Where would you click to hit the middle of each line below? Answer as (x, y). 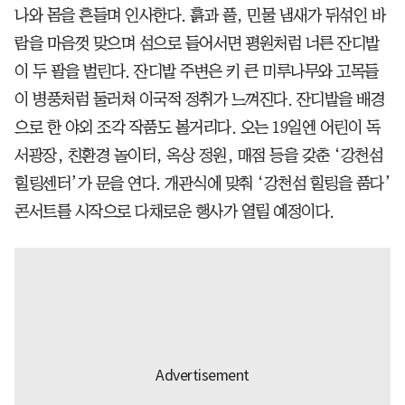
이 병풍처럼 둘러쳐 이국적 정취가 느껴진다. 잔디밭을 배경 (199, 100)
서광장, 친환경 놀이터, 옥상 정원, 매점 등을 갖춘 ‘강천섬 (198, 156)
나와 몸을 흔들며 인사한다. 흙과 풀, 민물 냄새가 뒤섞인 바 (200, 16)
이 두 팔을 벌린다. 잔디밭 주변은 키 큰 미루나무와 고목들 (197, 72)
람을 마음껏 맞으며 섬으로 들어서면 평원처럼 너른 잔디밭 (197, 44)
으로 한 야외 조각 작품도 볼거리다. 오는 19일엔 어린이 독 (197, 128)
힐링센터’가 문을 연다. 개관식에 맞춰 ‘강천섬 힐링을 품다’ (202, 184)
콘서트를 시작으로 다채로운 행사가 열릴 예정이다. (174, 212)
